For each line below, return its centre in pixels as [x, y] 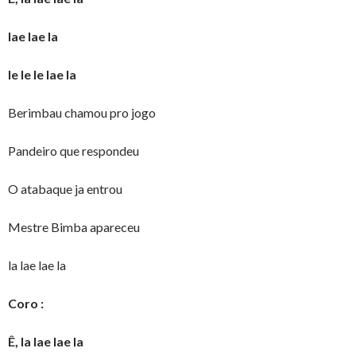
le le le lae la [42, 75]
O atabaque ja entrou [65, 189]
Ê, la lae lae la [46, 342]
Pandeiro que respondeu [74, 151]
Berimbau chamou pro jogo [82, 113]
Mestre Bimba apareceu [74, 227]
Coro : [26, 304]
